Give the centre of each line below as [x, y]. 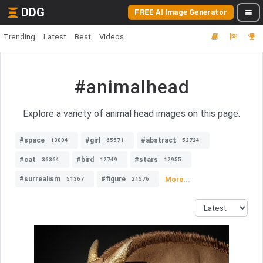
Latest [55, 37]
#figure [113, 179]
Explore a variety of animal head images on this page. [131, 114]
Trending [19, 37]
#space [32, 140]
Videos [112, 37]
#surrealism [40, 179]
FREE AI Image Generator [181, 12]
